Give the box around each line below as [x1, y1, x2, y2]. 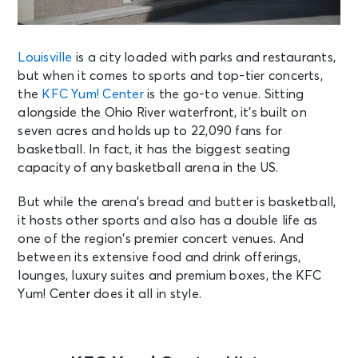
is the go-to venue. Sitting [143, 87, 304, 101]
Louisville [18, 50, 73, 64]
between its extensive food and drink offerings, [18, 250, 301, 264]
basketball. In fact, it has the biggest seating [18, 142, 291, 156]
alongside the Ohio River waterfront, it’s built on [18, 105, 307, 119]
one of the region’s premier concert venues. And [18, 232, 304, 245]
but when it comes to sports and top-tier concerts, [18, 69, 323, 82]
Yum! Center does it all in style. [18, 287, 201, 300]
